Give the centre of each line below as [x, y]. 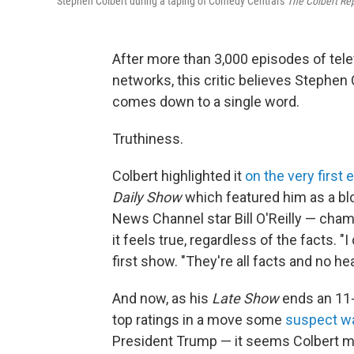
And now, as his [162, 299]
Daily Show [149, 198]
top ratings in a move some [199, 320]
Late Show [245, 299]
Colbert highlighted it [179, 176]
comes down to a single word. [206, 102]
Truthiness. [148, 139]
